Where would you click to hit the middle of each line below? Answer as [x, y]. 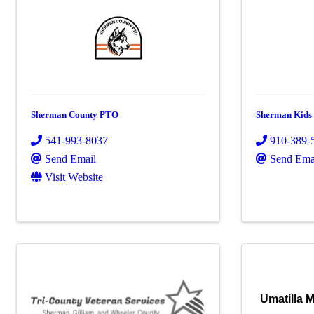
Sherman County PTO [75, 115]
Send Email [70, 159]
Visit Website [74, 177]
